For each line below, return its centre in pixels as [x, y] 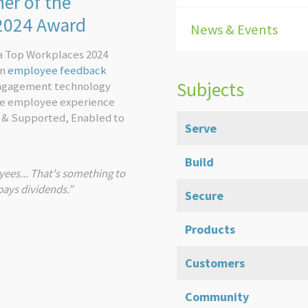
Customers [214, 263]
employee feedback [57, 70]
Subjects [210, 90]
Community [217, 297]
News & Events [234, 30]
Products [210, 229]
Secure [204, 196]
